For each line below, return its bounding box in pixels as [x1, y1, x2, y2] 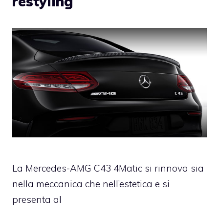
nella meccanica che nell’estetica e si [12, 178, 170, 190]
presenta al [12, 194, 62, 206]
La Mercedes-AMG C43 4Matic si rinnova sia [12, 162, 204, 175]
